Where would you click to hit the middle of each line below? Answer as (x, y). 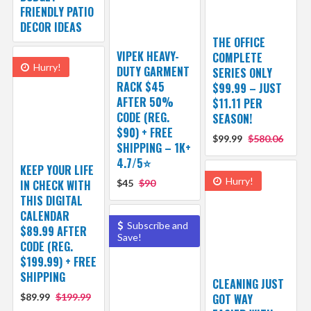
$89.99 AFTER (53, 232)
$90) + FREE (144, 133)
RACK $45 (140, 87)
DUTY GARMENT (153, 72)
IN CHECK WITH (55, 186)
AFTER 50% (145, 102)
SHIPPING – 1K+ (153, 148)
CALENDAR (44, 216)
